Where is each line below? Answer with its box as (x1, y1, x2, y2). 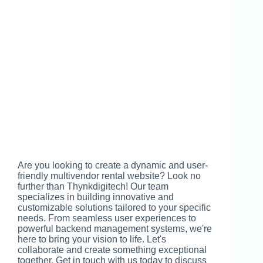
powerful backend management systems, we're (18, 224, 212, 234)
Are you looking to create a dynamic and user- (18, 160, 208, 171)
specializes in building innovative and (18, 192, 174, 203)
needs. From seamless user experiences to (18, 213, 196, 224)
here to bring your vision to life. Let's (18, 234, 166, 245)
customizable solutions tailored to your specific (18, 203, 211, 213)
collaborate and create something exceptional (18, 245, 207, 255)
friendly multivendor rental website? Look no (18, 171, 201, 181)
